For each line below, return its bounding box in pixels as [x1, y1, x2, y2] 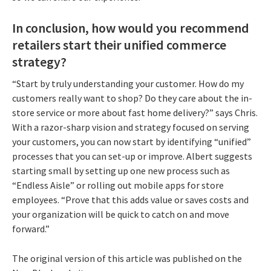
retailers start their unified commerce [12, 36, 226, 54]
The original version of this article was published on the [12, 252, 242, 264]
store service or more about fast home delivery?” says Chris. [12, 106, 258, 119]
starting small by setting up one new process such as [12, 164, 230, 177]
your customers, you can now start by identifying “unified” [12, 135, 251, 148]
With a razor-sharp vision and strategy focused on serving [12, 120, 249, 133]
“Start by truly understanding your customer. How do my [12, 77, 244, 90]
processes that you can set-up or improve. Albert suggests [12, 149, 252, 162]
